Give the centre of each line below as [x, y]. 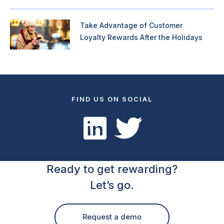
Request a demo [112, 217]
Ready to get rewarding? [112, 169]
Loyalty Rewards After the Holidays [141, 37]
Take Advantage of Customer [131, 25]
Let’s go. [112, 185]
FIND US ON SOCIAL [112, 99]
